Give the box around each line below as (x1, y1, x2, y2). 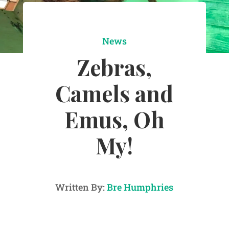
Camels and (55, 78, 174, 108)
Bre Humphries (107, 181, 174, 194)
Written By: (55, 181, 107, 194)
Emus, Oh (64, 104, 165, 134)
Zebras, (77, 52, 152, 82)
